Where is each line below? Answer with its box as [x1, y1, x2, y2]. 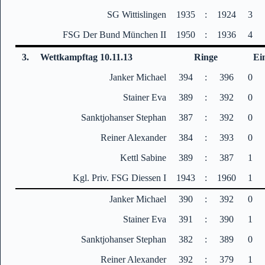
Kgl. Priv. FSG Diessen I [73, 172, 167, 183]
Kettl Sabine [120, 152, 167, 163]
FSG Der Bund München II [63, 29, 167, 40]
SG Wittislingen [107, 9, 167, 20]
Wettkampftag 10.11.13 [40, 51, 133, 62]
